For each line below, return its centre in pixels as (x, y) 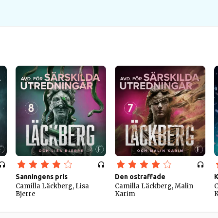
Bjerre (26, 194)
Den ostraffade (140, 177)
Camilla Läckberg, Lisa (52, 186)
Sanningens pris (42, 177)
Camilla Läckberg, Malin (154, 186)
